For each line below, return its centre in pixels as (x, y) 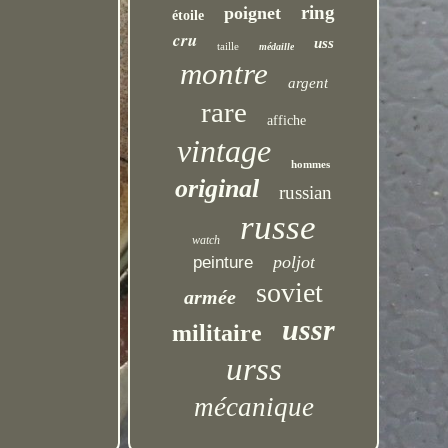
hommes (311, 164)
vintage (224, 151)
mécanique (253, 407)
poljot (293, 262)
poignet (253, 13)
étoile (188, 15)
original (217, 188)
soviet (290, 292)
